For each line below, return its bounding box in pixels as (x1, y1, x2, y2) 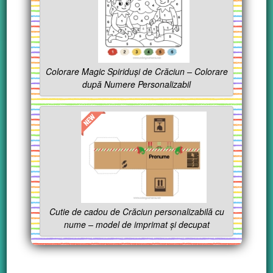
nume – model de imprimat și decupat (63, 218, 210, 231)
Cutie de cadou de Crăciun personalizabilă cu (49, 205, 224, 218)
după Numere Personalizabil (82, 78, 191, 91)
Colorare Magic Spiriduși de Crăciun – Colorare (45, 65, 228, 78)
